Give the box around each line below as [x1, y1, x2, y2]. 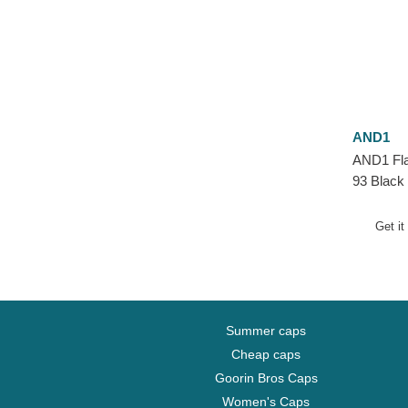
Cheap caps [231, 347, 301, 362]
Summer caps [226, 323, 306, 339]
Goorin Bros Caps [214, 371, 318, 386]
